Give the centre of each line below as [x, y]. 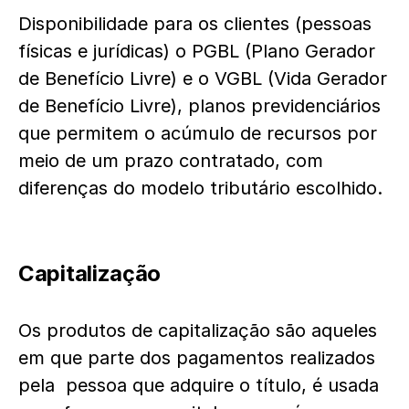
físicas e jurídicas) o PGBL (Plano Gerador [197, 51]
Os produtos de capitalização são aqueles [198, 330]
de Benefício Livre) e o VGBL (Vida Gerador [203, 79]
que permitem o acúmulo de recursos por [198, 133]
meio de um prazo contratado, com [171, 161]
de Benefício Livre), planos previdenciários [199, 106]
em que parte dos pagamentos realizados [197, 358]
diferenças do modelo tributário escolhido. [200, 188]
